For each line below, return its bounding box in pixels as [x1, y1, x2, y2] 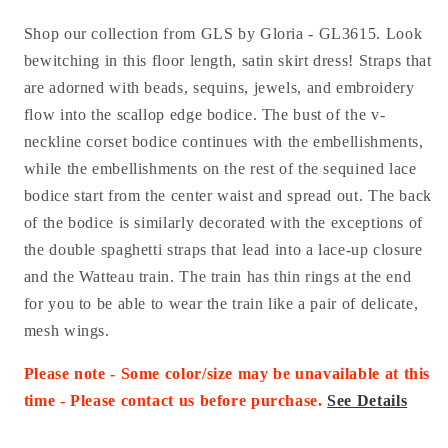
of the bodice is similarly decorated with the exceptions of [23, 214, 423, 232]
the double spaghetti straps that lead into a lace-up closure [23, 241, 423, 259]
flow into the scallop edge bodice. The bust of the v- [23, 106, 386, 124]
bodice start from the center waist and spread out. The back [23, 187, 432, 205]
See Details [327, 392, 408, 410]
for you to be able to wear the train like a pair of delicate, [23, 295, 419, 313]
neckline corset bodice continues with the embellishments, [23, 133, 424, 151]
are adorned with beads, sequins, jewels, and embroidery [23, 79, 415, 97]
